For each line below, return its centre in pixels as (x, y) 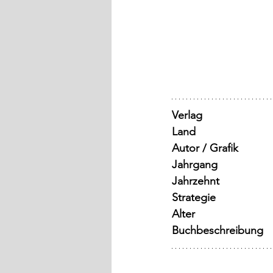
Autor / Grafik (205, 148)
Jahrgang (195, 165)
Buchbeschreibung (218, 231)
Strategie (194, 198)
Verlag (187, 115)
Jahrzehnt (196, 181)
